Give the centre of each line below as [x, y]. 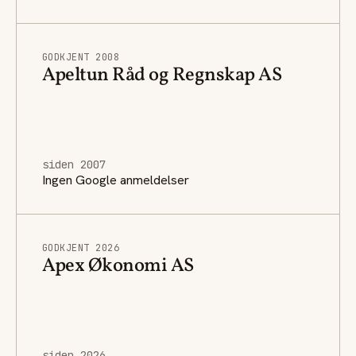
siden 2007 [74, 164]
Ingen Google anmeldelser [116, 180]
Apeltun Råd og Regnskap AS [162, 75]
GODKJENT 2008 [81, 57]
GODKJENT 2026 [81, 248]
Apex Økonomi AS [118, 266]
